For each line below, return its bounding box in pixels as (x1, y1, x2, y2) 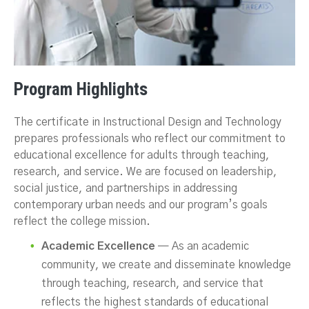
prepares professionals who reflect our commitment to (14, 133, 286, 144)
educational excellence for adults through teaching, (14, 150, 270, 161)
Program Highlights (14, 79, 148, 99)
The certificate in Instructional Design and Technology (14, 117, 281, 128)
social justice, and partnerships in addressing (14, 183, 237, 194)
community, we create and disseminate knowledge (41, 259, 291, 270)
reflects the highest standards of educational (41, 297, 268, 308)
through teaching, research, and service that (41, 278, 263, 289)
